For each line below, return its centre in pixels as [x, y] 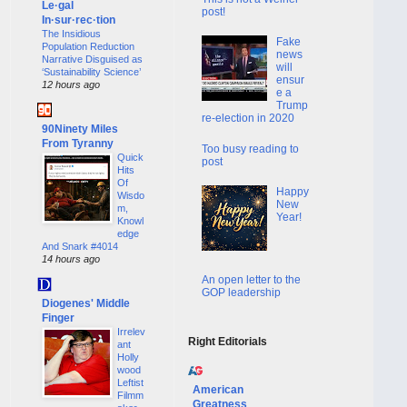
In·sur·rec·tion [79, 20]
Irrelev [131, 331]
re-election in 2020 [248, 119]
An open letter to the [251, 279]
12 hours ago [71, 84]
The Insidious [71, 33]
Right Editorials [228, 342]
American [218, 390]
